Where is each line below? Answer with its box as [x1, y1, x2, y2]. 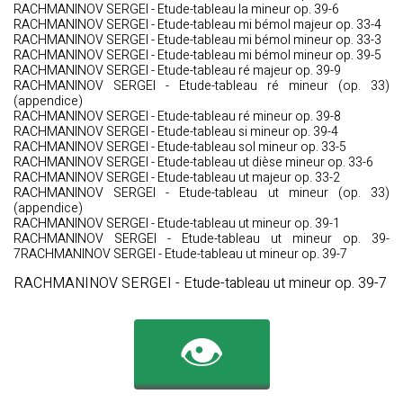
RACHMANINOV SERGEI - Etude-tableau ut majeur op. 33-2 [13, 168, 340, 187]
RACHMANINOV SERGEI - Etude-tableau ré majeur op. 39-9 [13, 61, 341, 80]
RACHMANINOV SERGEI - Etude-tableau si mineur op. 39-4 [13, 122, 338, 141]
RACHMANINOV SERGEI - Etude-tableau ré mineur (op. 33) [13, 76, 390, 95]
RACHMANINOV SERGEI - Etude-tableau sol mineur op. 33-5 [13, 138, 346, 157]
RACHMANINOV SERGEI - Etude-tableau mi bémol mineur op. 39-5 [13, 46, 381, 65]
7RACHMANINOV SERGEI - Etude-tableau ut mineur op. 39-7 [13, 245, 347, 264]
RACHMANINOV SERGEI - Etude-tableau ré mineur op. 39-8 [13, 107, 341, 126]
